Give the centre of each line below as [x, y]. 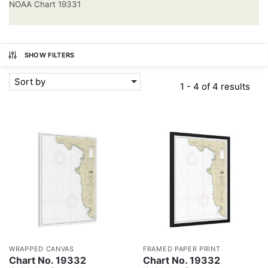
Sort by [30, 81]
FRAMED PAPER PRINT [182, 249]
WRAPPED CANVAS [42, 249]
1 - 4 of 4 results [215, 86]
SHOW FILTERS [49, 55]
